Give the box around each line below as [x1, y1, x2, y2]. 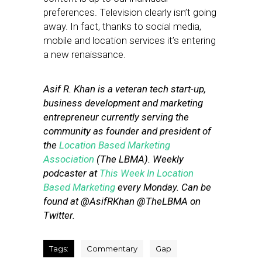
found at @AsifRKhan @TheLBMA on [43, 195, 201, 207]
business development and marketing [43, 97, 203, 109]
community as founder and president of [43, 125, 211, 137]
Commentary [87, 244, 137, 253]
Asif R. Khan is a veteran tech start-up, [43, 83, 206, 95]
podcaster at [43, 167, 99, 179]
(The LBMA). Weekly [94, 153, 184, 165]
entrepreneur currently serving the [43, 111, 189, 123]
